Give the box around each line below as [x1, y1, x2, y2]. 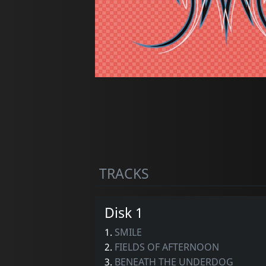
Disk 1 [104, 202, 143, 222]
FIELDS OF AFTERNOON [114, 240, 219, 254]
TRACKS [99, 163, 149, 183]
